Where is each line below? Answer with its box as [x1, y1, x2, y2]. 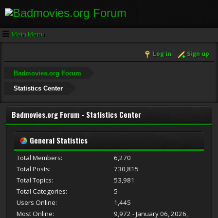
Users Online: [17, 198, 57, 207]
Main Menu [12, 29, 45, 38]
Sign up [187, 50, 209, 58]
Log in [153, 50, 171, 58]
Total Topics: [17, 175, 53, 184]
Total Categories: [17, 186, 67, 196]
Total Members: [17, 153, 62, 162]
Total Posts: [17, 164, 51, 173]
